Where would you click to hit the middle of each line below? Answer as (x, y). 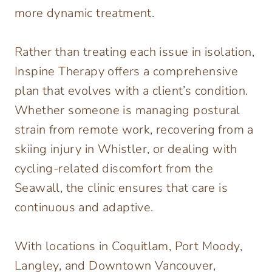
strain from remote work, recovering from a (134, 130)
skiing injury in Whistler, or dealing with (126, 149)
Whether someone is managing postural (127, 110)
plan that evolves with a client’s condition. (131, 91)
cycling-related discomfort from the (114, 169)
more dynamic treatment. (85, 13)
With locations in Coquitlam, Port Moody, (128, 246)
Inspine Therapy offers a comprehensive (127, 72)
